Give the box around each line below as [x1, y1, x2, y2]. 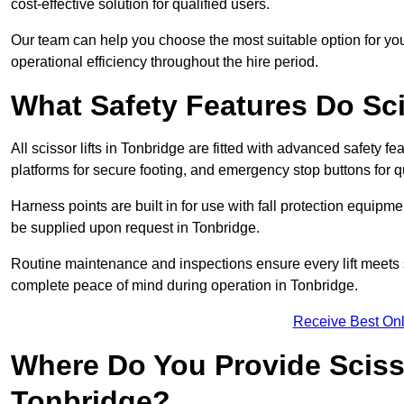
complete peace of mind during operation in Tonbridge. [11, 278, 358, 294]
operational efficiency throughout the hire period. [11, 54, 318, 70]
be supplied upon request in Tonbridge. [11, 220, 260, 236]
